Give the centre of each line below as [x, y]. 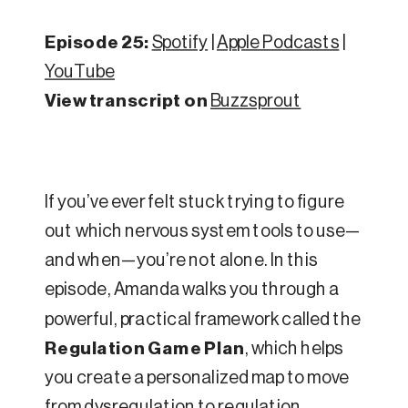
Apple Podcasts [278, 43]
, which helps [294, 349]
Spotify [180, 43]
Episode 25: [98, 43]
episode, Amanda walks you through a [192, 291]
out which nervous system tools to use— [203, 232]
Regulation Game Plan [145, 349]
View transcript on [127, 102]
